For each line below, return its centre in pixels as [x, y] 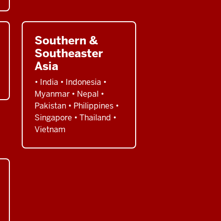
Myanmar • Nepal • [69, 94]
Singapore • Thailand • [75, 117]
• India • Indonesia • [71, 82]
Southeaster [69, 53]
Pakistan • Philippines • [77, 106]
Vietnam [50, 129]
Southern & [66, 40]
